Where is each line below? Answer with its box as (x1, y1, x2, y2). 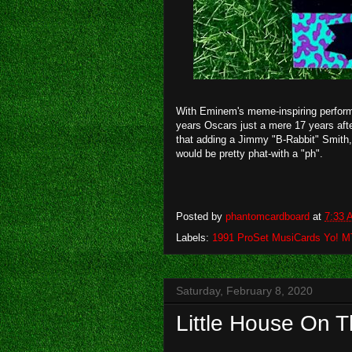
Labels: (176, 231, 212, 244)
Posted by (176, 210, 225, 222)
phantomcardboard (225, 210, 310, 222)
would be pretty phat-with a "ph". (176, 147, 323, 159)
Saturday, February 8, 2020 (176, 284, 313, 297)
